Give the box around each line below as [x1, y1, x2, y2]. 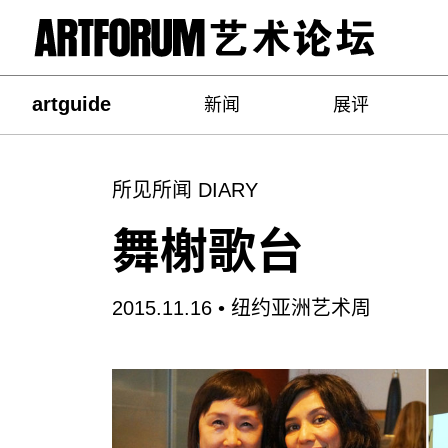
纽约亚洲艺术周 [231, 297, 371, 319]
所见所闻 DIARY [112, 179, 258, 201]
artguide [32, 93, 111, 116]
